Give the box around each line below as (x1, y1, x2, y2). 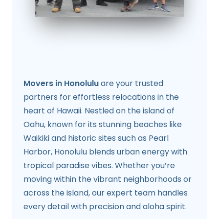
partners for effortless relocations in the (23, 91, 179, 103)
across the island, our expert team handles (23, 187, 188, 199)
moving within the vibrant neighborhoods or (23, 174, 192, 185)
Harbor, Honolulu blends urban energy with (23, 146, 187, 158)
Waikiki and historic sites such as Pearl (23, 132, 169, 144)
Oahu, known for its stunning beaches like (23, 119, 182, 131)
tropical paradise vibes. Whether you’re (23, 160, 175, 172)
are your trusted (99, 78, 163, 89)
